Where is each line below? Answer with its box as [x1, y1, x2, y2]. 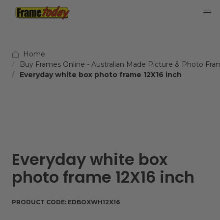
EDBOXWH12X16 [68, 198, 120, 206]
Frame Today [6, 13, 57, 23]
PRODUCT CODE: [12, 198, 68, 206]
